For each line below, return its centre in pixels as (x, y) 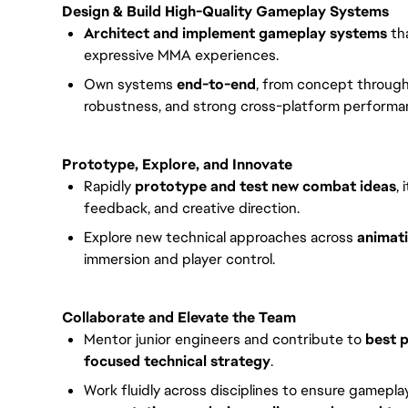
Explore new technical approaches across (220, 237)
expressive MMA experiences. (181, 55)
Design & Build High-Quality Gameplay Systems (225, 11)
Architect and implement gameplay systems (235, 33)
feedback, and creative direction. (192, 208)
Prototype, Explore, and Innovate (177, 164)
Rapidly (109, 186)
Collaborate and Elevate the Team (179, 317)
